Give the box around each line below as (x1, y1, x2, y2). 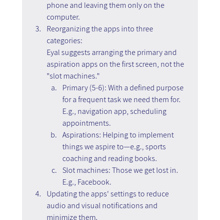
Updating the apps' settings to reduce (46, 188, 170, 199)
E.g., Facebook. (62, 176, 111, 187)
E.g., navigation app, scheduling (62, 106, 168, 116)
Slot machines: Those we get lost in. (62, 165, 180, 175)
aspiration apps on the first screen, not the (46, 58, 186, 69)
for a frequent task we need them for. (62, 94, 182, 105)
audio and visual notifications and (46, 200, 159, 211)
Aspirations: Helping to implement (62, 129, 175, 140)
